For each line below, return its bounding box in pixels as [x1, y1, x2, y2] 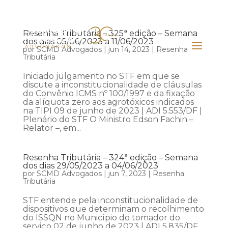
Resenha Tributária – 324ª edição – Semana [22, 153, 198, 162]
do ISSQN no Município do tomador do [22, 213, 180, 222]
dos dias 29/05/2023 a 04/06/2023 [22, 161, 158, 170]
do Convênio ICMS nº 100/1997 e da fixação [22, 89, 195, 98]
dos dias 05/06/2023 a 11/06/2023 [22, 37, 154, 46]
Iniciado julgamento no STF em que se [22, 71, 180, 81]
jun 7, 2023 [108, 169, 146, 178]
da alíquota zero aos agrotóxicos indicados [22, 97, 194, 107]
